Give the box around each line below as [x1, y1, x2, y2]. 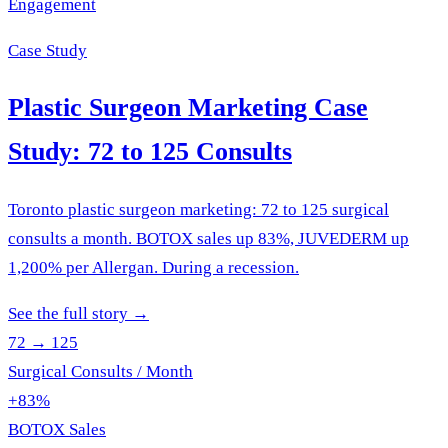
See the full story [8, 303, 128, 323]
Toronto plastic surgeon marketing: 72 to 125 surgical [8, 199, 389, 219]
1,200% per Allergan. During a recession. [8, 257, 299, 277]
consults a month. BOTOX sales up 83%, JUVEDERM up [8, 228, 409, 248]
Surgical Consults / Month [8, 361, 193, 381]
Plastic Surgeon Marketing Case [8, 92, 368, 122]
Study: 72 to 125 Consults [8, 136, 292, 166]
